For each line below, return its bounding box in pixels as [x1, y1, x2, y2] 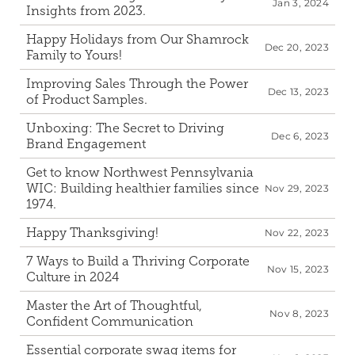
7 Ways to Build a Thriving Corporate [26, 254, 250, 269]
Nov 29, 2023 [264, 182, 329, 194]
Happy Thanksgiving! [26, 225, 158, 240]
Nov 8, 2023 [269, 307, 329, 319]
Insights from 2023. [26, 3, 146, 18]
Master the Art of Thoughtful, [26, 298, 202, 313]
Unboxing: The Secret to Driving [26, 120, 224, 136]
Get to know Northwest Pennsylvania [26, 165, 254, 180]
